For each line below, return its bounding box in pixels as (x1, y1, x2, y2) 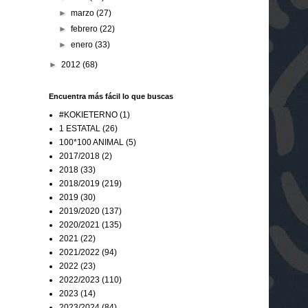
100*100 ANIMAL (59, 137, 124, 147)
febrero (71, 23, 100, 34)
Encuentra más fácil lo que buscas (49, 91, 173, 100)
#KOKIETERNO (59, 109, 118, 120)
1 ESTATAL (59, 123, 100, 133)
